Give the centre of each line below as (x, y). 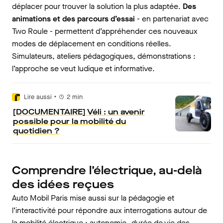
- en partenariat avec (173, 19)
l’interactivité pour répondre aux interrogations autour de (110, 210)
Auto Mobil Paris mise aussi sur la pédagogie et (93, 198)
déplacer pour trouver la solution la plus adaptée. (97, 6)
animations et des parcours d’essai (74, 19)
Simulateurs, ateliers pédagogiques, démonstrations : (104, 56)
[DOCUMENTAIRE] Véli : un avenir (79, 112)
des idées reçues (63, 184)
